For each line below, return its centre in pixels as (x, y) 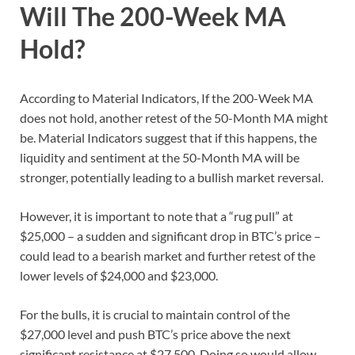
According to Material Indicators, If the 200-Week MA (166, 97)
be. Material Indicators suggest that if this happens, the (168, 137)
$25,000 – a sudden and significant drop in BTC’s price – (170, 235)
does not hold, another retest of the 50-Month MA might (174, 117)
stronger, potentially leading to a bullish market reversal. (172, 177)
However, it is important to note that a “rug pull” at (157, 216)
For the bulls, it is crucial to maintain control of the (155, 314)
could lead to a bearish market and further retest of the (168, 255)
